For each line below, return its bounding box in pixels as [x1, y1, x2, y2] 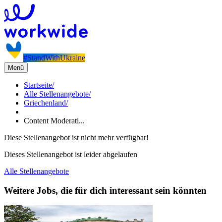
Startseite [24, 81, 52, 89]
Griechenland [24, 99, 66, 107]
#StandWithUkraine [23, 54, 85, 62]
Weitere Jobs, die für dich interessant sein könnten [4, 185, 207, 196]
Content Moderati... [24, 116, 85, 125]
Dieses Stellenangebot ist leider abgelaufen [4, 150, 137, 159]
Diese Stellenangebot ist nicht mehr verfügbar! [4, 133, 149, 142]
